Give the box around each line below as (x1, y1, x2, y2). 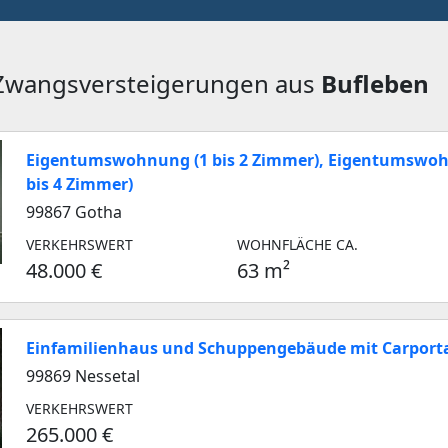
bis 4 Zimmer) (26, 173, 133, 195)
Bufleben (321, 67, 429, 100)
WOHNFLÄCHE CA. (237, 235, 359, 254)
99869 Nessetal (26, 365, 140, 387)
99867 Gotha (26, 201, 122, 223)
